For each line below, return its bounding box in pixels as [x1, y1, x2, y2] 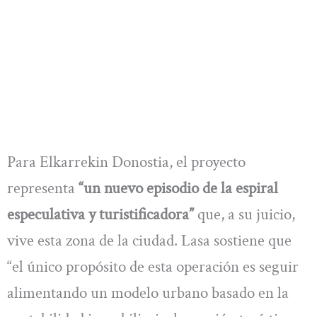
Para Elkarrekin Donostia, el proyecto [7, 151, 246, 173]
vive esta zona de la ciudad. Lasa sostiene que [7, 230, 292, 252]
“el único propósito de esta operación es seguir [7, 256, 299, 278]
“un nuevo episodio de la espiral [75, 178, 278, 200]
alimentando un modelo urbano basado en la [7, 282, 289, 304]
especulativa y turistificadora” [7, 204, 194, 226]
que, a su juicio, [194, 204, 295, 226]
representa [7, 178, 75, 200]
